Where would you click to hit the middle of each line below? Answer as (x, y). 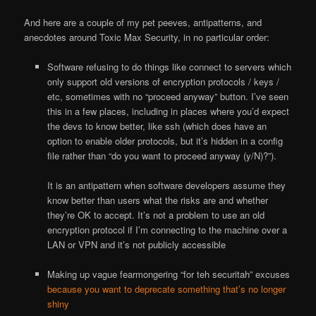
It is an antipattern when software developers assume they (166, 185)
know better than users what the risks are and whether (157, 200)
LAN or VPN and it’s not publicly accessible (136, 244)
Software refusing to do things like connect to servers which (169, 66)
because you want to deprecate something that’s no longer (166, 289)
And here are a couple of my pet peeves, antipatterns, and (143, 22)
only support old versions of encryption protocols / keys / (163, 81)
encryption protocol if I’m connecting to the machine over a (167, 229)
